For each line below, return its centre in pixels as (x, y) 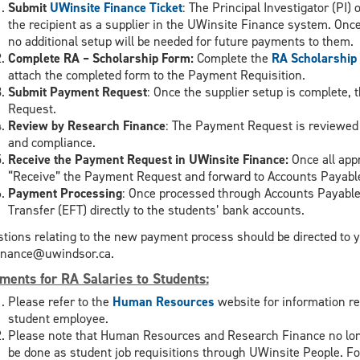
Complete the (234, 58)
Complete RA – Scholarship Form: (102, 58)
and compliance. (51, 142)
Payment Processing (65, 193)
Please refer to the (60, 302)
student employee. (58, 319)
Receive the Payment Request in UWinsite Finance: (149, 159)
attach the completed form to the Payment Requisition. (158, 75)
